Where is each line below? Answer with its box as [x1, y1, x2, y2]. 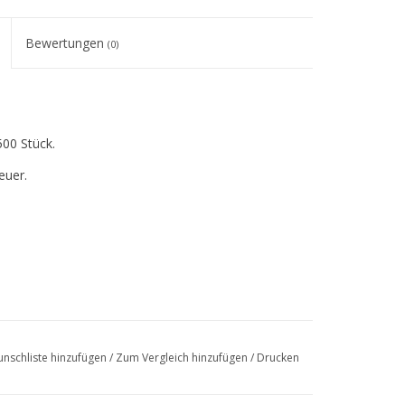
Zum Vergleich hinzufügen [115, 349, 250, 365]
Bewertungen [25, 34, 108, 52]
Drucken [256, 349, 299, 365]
